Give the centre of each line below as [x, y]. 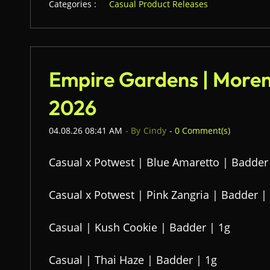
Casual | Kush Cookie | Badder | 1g [140, 227]
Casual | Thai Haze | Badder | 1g [133, 260]
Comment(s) [205, 130]
